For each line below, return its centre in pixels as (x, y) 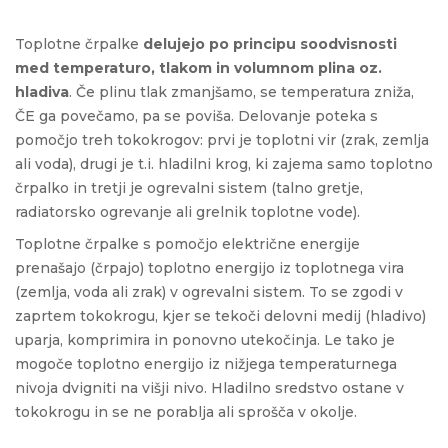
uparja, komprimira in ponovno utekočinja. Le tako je (205, 339)
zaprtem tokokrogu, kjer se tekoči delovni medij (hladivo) (220, 315)
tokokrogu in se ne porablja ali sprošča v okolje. (186, 411)
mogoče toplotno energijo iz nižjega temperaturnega (206, 363)
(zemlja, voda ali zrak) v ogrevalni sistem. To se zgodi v (209, 291)
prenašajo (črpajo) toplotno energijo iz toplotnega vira (209, 267)
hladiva (42, 91)
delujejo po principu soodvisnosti (270, 43)
